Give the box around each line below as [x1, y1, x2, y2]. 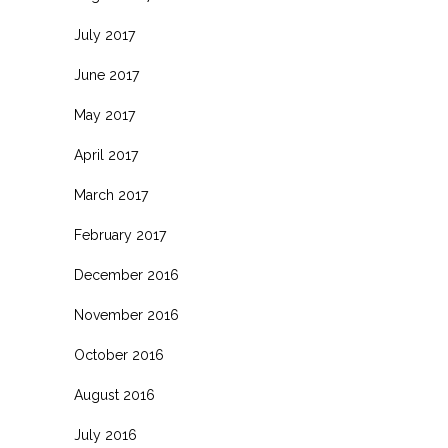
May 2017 [74, 106, 135, 123]
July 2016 [74, 426, 137, 443]
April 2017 [74, 146, 138, 163]
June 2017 [74, 66, 139, 83]
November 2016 [74, 306, 179, 323]
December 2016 [74, 266, 179, 283]
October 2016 [74, 346, 164, 363]
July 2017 [74, 26, 135, 43]
